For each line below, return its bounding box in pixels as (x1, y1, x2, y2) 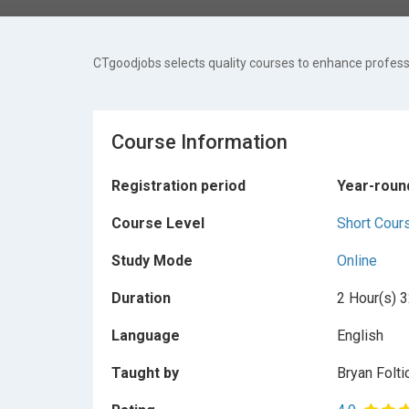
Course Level (111, 215, 204, 232)
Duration (111, 289, 171, 307)
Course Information (111, 131, 288, 153)
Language (111, 327, 180, 344)
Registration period (111, 177, 246, 194)
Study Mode (111, 252, 193, 269)
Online (336, 252, 377, 269)
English (336, 327, 383, 344)
